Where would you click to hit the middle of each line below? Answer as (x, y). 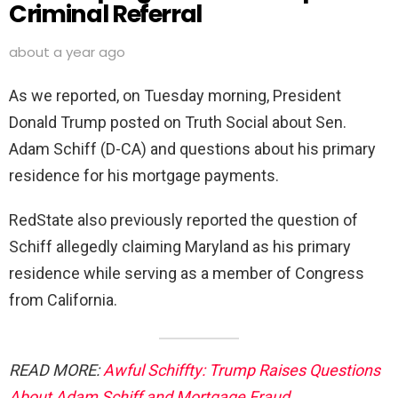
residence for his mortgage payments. (146, 175)
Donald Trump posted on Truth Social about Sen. (178, 122)
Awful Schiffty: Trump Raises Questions (242, 370)
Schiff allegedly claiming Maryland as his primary (180, 246)
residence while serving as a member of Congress (187, 273)
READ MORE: (56, 370)
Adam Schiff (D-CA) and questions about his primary (192, 148)
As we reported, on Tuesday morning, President (175, 95)
